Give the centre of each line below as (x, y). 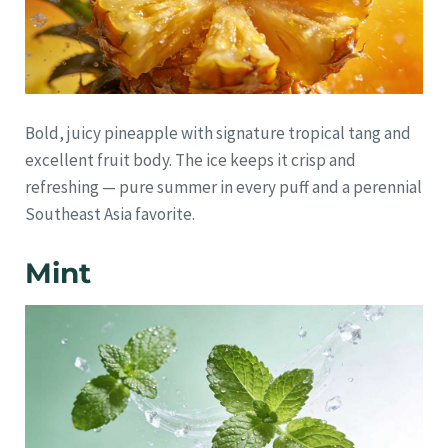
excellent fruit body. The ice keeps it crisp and (190, 159)
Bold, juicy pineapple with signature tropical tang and (218, 132)
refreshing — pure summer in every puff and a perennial (223, 186)
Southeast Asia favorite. (110, 213)
